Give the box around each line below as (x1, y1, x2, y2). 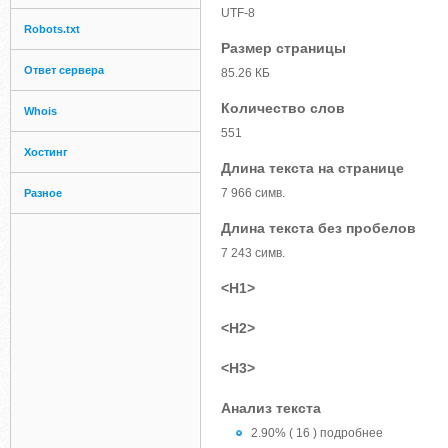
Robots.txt (24, 23, 80, 35)
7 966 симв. (221, 186, 285, 200)
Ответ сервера (24, 64, 104, 76)
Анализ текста (221, 400, 321, 416)
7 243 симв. (221, 246, 285, 260)
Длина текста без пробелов (221, 220, 416, 236)
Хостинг (24, 146, 68, 158)
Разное (24, 187, 62, 199)
